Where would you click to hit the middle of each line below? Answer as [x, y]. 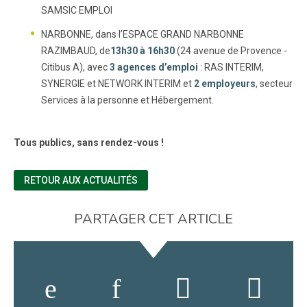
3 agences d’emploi [154, 67]
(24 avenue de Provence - [231, 51]
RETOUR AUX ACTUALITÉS [81, 180]
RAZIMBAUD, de [76, 51]
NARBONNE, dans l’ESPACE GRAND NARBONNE [143, 34]
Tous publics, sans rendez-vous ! [89, 143]
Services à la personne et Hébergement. [127, 100]
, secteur [274, 84]
